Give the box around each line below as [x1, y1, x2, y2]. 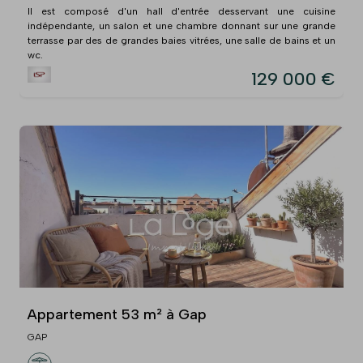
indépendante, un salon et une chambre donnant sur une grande [28, 19, 335, 32]
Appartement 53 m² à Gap [28, 305, 207, 323]
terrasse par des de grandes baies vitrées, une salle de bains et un [28, 34, 335, 46]
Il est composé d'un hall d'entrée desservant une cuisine [28, 5, 335, 17]
